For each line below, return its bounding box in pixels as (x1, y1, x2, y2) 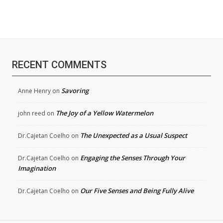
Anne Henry (18, 87, 51, 96)
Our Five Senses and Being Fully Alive (80, 186, 194, 196)
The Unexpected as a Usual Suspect (80, 131, 187, 140)
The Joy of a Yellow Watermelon (56, 109, 153, 118)
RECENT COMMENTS (12, 59, 107, 71)
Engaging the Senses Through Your (80, 153, 185, 163)
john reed (18, 109, 45, 118)
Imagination (18, 164, 56, 173)
